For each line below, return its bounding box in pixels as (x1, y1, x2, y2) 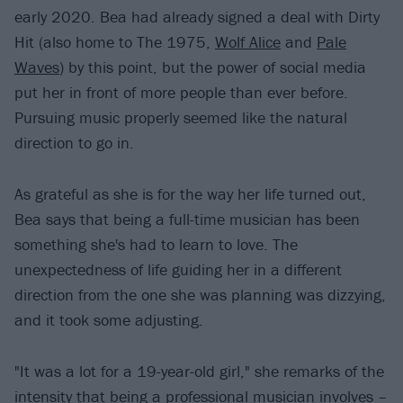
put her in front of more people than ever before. (14, 82, 348, 103)
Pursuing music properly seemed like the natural (14, 107, 347, 129)
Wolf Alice (215, 31, 281, 53)
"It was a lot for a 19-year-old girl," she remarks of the (14, 360, 384, 381)
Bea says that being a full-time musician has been (14, 208, 360, 229)
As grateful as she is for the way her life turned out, (14, 183, 366, 204)
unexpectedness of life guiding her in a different (14, 258, 342, 280)
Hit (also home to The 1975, (14, 31, 215, 53)
